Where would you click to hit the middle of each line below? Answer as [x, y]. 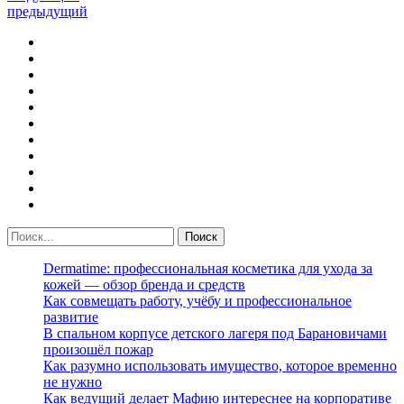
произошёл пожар [98, 349]
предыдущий [47, 11]
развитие [71, 317]
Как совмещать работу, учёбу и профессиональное [197, 300]
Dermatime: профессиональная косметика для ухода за [208, 268]
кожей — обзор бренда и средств [144, 284]
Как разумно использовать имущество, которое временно [220, 365]
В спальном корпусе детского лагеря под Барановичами [215, 333]
